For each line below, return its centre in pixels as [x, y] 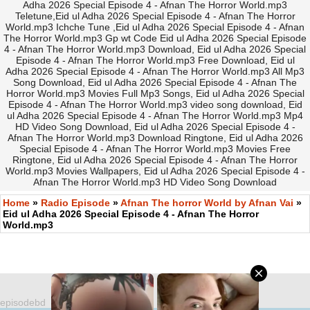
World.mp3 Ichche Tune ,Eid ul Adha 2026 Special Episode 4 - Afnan [155, 27]
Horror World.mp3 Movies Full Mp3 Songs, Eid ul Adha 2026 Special [155, 94]
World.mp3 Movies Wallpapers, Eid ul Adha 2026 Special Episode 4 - [155, 171]
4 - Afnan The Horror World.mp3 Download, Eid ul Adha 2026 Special [155, 49]
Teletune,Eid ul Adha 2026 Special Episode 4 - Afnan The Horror [155, 16]
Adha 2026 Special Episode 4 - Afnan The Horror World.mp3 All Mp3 [155, 72]
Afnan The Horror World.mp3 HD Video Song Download [155, 182]
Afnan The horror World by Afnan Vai [207, 203]
